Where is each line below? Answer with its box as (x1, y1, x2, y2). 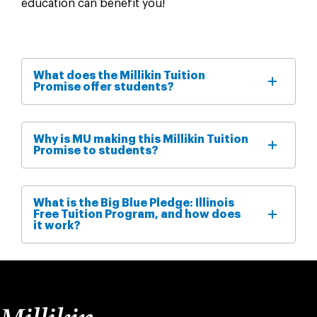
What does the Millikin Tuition (33, 69, 205, 81)
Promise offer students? (33, 81, 174, 93)
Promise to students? (33, 144, 158, 156)
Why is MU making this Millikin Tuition (33, 133, 248, 145)
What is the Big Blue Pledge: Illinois (33, 197, 234, 209)
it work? (33, 219, 81, 231)
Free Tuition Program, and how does (33, 208, 241, 220)
